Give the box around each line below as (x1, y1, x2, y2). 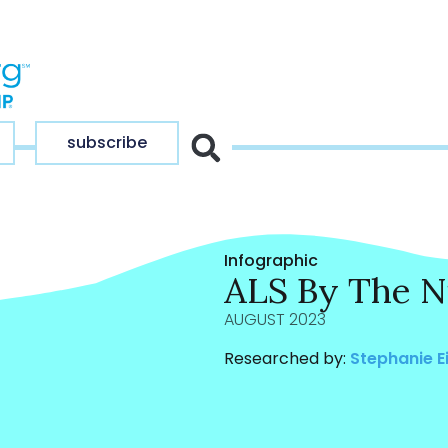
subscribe (67, 131, 147, 154)
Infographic (223, 249, 318, 272)
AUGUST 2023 (223, 308, 326, 331)
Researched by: (223, 347, 346, 370)
